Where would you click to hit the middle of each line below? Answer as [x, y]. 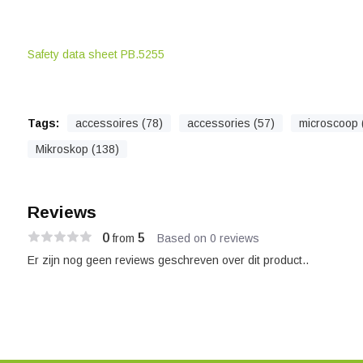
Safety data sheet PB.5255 [96, 54]
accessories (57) [231, 123]
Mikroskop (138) [77, 149]
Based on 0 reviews [208, 238]
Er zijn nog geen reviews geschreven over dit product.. [168, 260]
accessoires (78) [119, 123]
